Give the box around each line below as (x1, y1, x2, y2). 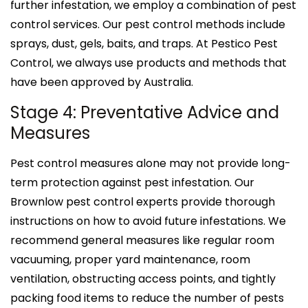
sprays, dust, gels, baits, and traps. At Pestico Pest (10, 35, 278, 52)
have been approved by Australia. (10, 74, 193, 90)
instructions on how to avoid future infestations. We (10, 212, 286, 229)
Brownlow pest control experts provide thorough (10, 193, 275, 210)
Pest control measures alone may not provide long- (10, 155, 291, 171)
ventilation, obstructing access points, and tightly (10, 270, 276, 287)
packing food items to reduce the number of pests (10, 289, 284, 306)
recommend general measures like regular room (10, 232, 274, 248)
